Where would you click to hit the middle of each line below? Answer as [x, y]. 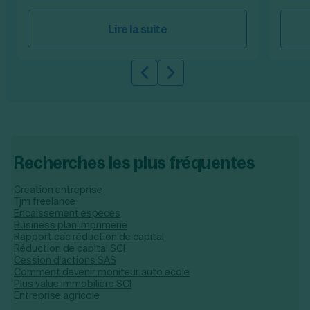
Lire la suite [137, 29]
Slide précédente [190, 80]
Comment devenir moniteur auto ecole [102, 272]
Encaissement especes [67, 213]
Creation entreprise [58, 189]
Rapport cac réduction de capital [89, 236]
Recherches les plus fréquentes [134, 162]
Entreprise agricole [57, 295]
